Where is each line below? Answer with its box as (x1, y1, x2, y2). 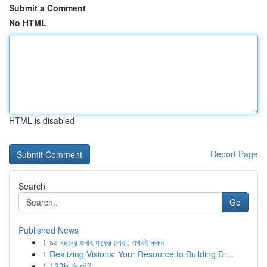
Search (18, 180, 45, 192)
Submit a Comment (9, 2, 86, 14)
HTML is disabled (9, 114, 74, 126)
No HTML (9, 17, 46, 29)
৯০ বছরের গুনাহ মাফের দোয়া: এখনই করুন (49, 236, 164, 248)
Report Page (210, 148, 258, 160)
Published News (18, 224, 79, 236)
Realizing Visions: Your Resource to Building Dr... (49, 248, 234, 260)
